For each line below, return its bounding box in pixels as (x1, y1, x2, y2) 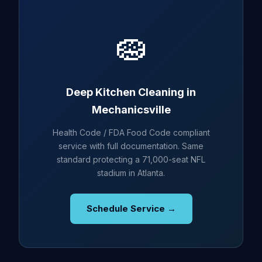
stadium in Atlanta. (97, 168, 165, 178)
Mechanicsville (91, 104, 171, 116)
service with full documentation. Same (58, 141, 204, 151)
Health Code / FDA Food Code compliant (52, 127, 210, 137)
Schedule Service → (86, 203, 176, 214)
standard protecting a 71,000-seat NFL (57, 154, 205, 164)
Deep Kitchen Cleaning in (66, 86, 196, 98)
